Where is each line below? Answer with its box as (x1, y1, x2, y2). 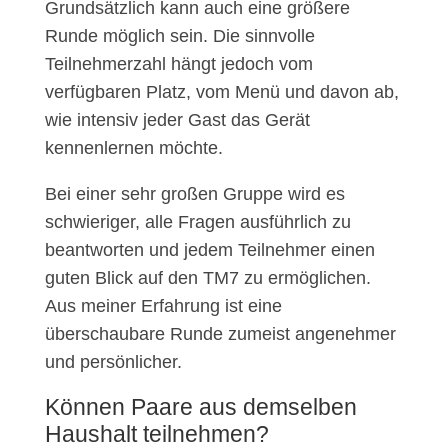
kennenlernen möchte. (44, 138, 223, 159)
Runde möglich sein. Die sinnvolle (44, 26, 315, 47)
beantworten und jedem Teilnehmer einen (44, 240, 375, 261)
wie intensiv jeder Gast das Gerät (44, 110, 310, 131)
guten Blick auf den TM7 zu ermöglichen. (44, 268, 371, 289)
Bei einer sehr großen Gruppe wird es (44, 184, 345, 205)
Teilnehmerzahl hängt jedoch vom (44, 54, 313, 75)
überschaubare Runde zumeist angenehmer (44, 324, 396, 345)
